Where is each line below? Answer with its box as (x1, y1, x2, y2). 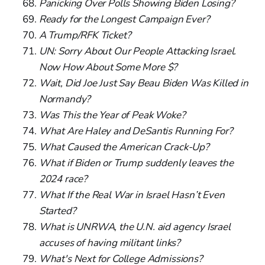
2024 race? (38, 172, 88, 186)
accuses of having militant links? (38, 235, 181, 250)
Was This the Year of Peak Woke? (38, 108, 186, 122)
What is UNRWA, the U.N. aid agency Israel (38, 219, 231, 234)
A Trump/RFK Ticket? (38, 28, 131, 42)
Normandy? (38, 92, 91, 106)
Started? (38, 203, 76, 218)
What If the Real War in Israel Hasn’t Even (38, 188, 225, 202)
